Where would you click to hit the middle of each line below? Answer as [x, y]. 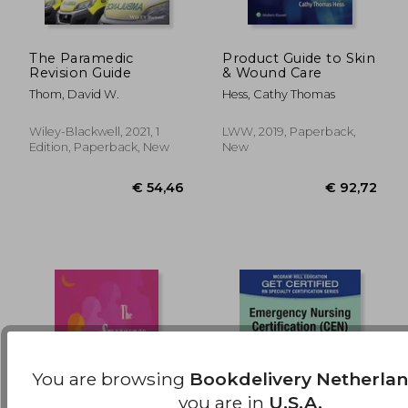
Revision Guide [81, 72]
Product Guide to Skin [299, 58]
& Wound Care [272, 72]
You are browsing [111, 378]
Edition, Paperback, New [100, 147]
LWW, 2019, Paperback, [290, 131]
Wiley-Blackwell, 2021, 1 [95, 131]
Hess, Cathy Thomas [279, 94]
